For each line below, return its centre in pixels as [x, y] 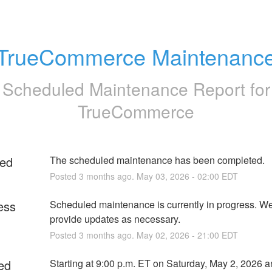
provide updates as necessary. [115, 219]
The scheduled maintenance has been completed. [157, 160]
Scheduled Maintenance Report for [136, 88]
